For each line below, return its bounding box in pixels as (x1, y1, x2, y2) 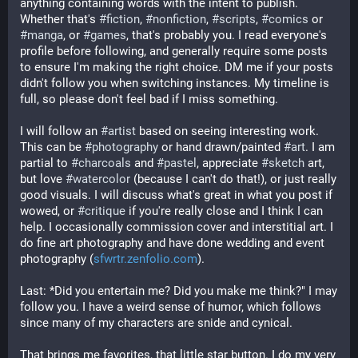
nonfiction (153, 12, 206, 26)
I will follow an (20, 124, 101, 138)
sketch (268, 156, 304, 170)
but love (20, 172, 66, 186)
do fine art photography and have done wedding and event (20, 236, 324, 250)
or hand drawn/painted (158, 140, 284, 154)
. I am (305, 140, 335, 154)
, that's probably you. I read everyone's (126, 28, 327, 42)
